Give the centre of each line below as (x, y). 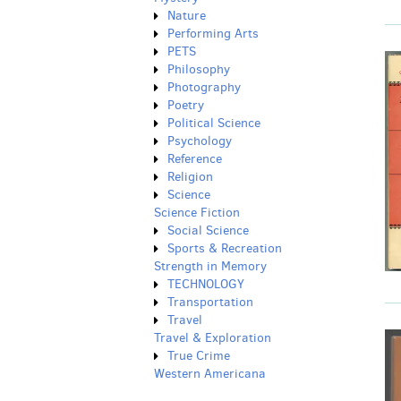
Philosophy (199, 69)
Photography (204, 87)
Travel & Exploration (213, 338)
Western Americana (210, 374)
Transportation (210, 302)
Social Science (208, 230)
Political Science (214, 123)
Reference (195, 159)
